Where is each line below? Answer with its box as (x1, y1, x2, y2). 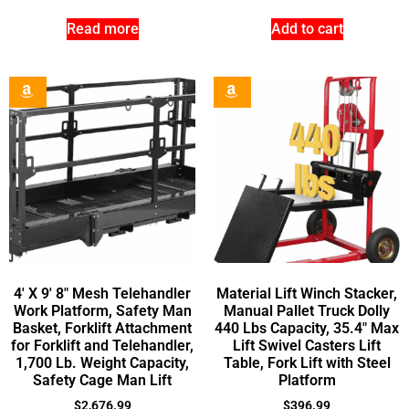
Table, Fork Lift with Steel (223, 354, 391, 372)
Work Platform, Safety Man (13, 302, 192, 320)
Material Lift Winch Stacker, (216, 285, 397, 303)
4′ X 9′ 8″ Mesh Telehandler (14, 285, 191, 303)
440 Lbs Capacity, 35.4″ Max (215, 320, 399, 338)
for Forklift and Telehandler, (11, 337, 194, 355)
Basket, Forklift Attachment (13, 320, 192, 338)
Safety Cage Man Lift (33, 372, 172, 390)
